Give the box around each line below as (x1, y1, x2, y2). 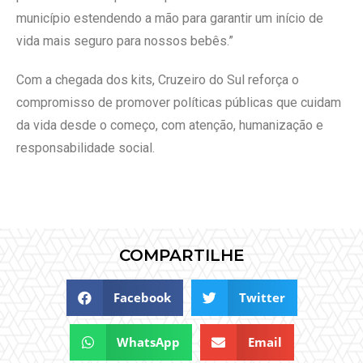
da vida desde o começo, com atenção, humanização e (16, 117, 323, 133)
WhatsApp (117, 333, 180, 350)
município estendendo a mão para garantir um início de (16, 10, 323, 26)
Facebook (113, 288, 171, 305)
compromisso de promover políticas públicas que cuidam (16, 94, 341, 110)
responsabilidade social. (16, 139, 155, 156)
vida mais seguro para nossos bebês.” (16, 32, 233, 49)
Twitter (238, 288, 285, 305)
